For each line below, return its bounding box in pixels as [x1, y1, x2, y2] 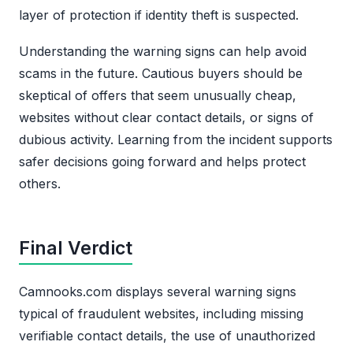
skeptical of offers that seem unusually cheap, [19, 87, 296, 103]
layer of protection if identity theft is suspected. [19, 6, 299, 23]
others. [19, 175, 61, 191]
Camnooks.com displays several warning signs [19, 283, 296, 299]
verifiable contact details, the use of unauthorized [19, 327, 315, 344]
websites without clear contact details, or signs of [19, 109, 314, 125]
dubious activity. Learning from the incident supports [19, 131, 333, 147]
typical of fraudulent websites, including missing [19, 305, 303, 321]
